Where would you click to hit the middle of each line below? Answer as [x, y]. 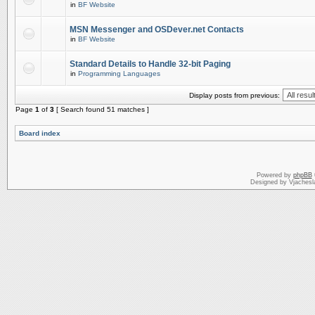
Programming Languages [119, 73]
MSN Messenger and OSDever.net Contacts [157, 30]
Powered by [275, 175]
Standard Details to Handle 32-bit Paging [150, 64]
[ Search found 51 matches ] [102, 109]
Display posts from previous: [234, 95]
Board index [40, 133]
